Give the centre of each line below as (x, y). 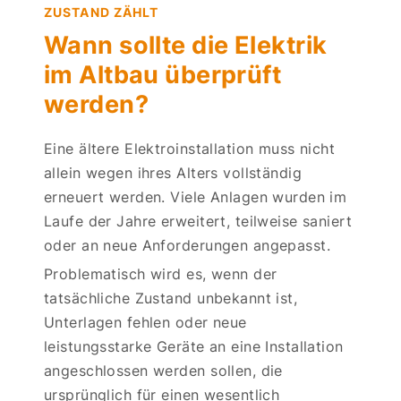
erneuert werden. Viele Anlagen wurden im (196, 196)
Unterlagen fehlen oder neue (145, 322)
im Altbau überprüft (163, 74)
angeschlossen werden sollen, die (163, 370)
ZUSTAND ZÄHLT (102, 12)
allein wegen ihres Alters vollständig (173, 172)
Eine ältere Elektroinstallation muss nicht (190, 148)
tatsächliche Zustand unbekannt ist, (171, 298)
